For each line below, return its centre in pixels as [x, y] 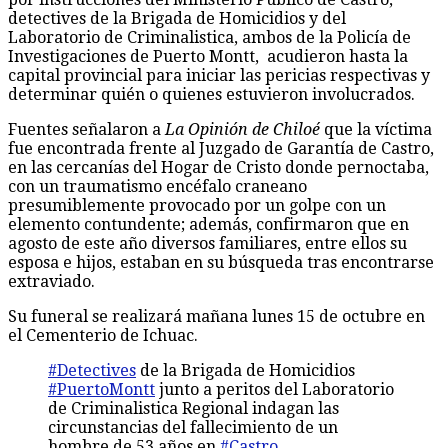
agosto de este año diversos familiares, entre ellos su [207, 243]
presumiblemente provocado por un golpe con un [197, 205]
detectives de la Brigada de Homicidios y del [177, 18]
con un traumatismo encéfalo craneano [157, 186]
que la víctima [376, 129]
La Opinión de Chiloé [242, 129]
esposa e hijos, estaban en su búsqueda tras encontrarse [221, 262]
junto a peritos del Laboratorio [274, 389]
